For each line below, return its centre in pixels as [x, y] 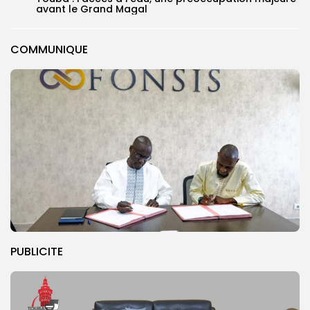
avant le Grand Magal [92, 9]
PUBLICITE [37, 251]
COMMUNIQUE [49, 49]
